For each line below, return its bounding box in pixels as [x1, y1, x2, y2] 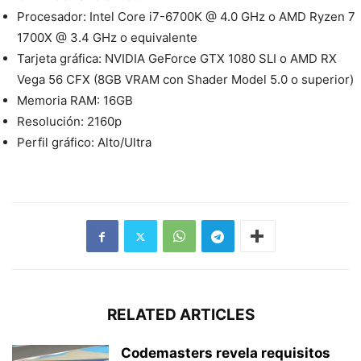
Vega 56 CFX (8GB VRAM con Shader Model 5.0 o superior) [17, 72, 354, 88]
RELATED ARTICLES [106, 305, 255, 325]
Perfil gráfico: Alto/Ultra [17, 135, 151, 151]
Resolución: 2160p [17, 114, 122, 130]
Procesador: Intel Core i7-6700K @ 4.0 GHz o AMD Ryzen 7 [17, 9, 355, 25]
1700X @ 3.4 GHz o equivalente [17, 30, 197, 46]
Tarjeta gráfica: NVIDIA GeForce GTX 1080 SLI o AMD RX [17, 51, 337, 67]
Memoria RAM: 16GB [17, 93, 133, 109]
